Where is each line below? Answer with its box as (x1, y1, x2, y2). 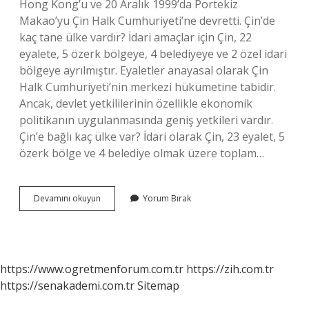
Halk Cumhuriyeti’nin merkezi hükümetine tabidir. (19, 79, 276, 94)
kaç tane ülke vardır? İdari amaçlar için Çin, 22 (19, 30, 252, 45)
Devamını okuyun (34, 192, 101, 204)
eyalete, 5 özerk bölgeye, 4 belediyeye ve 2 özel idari (19, 46, 287, 61)
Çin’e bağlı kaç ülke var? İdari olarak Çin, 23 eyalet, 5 (19, 129, 285, 144)
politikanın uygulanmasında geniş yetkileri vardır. (19, 112, 273, 128)
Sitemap (137, 278, 179, 293)
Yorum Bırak (143, 192, 191, 204)
